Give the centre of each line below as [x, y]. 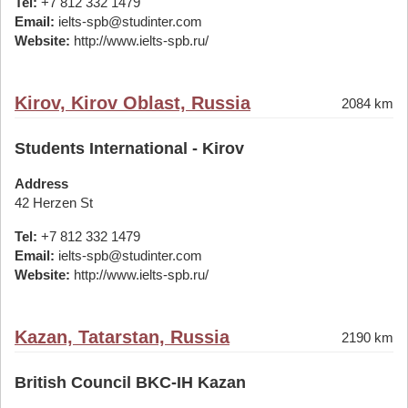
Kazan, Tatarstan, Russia [122, 337]
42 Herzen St [54, 203]
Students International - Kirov [129, 148]
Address [41, 184]
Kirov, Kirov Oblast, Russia [133, 103]
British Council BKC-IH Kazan [130, 382]
